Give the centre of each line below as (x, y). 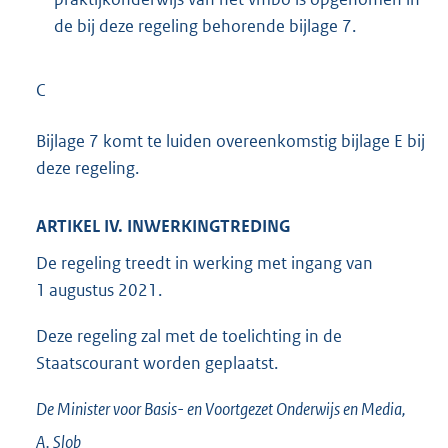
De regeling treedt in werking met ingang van (204, 263)
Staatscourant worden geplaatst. (157, 363)
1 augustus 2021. (99, 290)
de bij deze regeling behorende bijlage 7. (205, 25)
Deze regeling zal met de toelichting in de (189, 336)
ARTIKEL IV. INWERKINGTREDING (163, 225)
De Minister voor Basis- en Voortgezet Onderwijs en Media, (221, 408)
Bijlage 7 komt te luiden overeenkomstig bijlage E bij (230, 141)
